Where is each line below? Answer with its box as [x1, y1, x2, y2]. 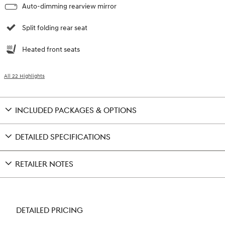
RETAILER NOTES [15, 159, 73, 169]
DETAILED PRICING [16, 205, 83, 215]
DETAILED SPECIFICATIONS [15, 132, 110, 142]
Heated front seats [22, 45, 80, 54]
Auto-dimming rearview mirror [22, 2, 117, 11]
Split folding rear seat [22, 23, 87, 32]
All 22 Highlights [4, 72, 45, 79]
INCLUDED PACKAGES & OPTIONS [15, 105, 137, 116]
